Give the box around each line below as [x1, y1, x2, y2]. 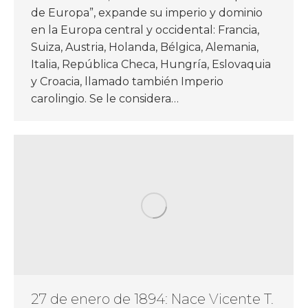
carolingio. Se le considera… [31, 91, 179, 105]
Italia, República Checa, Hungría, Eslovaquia [31, 57, 271, 71]
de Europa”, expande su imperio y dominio [31, 5, 263, 19]
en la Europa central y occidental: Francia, [31, 23, 259, 36]
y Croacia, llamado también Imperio [31, 74, 223, 88]
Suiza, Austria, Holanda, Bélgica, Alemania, [31, 40, 258, 54]
